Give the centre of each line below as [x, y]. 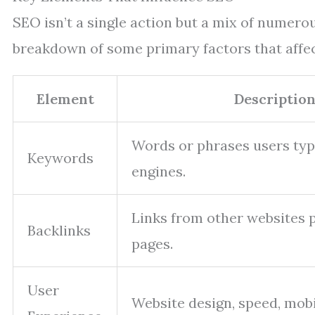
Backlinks [59, 230]
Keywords [60, 158]
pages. [152, 244]
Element [65, 99]
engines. [159, 171]
